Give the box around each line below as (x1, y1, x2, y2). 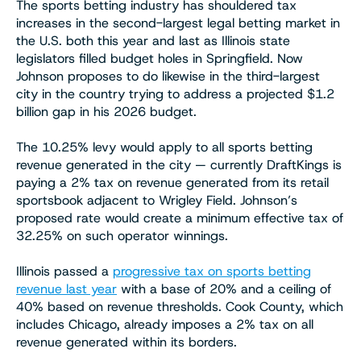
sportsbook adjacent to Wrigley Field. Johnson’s (16, 191, 297, 209)
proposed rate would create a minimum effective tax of (16, 209, 343, 226)
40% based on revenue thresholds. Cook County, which (16, 297, 343, 315)
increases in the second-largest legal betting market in (16, 14, 340, 31)
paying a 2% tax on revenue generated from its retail (16, 173, 329, 191)
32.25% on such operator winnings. (16, 226, 228, 244)
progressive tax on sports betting (113, 262, 311, 280)
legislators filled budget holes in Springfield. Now (16, 49, 303, 67)
